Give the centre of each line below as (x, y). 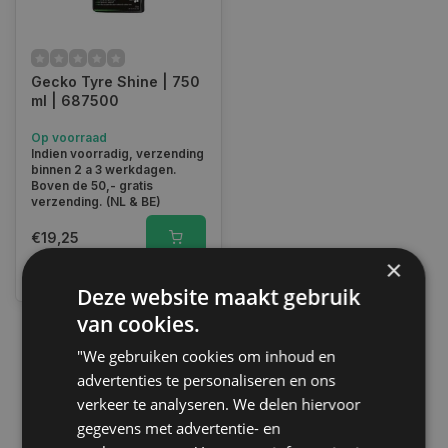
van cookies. (139, 323)
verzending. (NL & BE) (96, 201)
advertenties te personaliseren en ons (206, 379)
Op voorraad (69, 137)
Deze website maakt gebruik (219, 296)
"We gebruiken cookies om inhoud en (206, 355)
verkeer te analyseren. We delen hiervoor (219, 403)
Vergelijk (86, 274)
